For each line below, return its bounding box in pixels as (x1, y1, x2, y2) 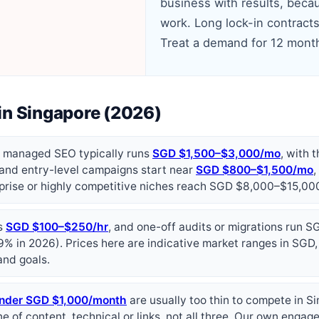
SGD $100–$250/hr (6, 219, 108, 234)
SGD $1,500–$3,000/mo (152, 146, 281, 160)
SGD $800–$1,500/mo (196, 162, 313, 177)
